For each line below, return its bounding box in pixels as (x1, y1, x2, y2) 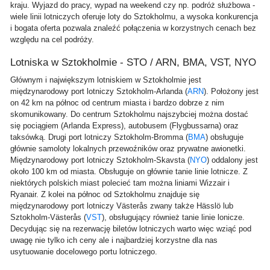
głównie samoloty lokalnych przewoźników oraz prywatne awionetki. (10, 144, 246, 153)
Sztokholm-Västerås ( (10, 213, 86, 222)
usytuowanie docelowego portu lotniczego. (10, 247, 157, 256)
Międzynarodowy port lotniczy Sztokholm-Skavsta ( (10, 155, 190, 165)
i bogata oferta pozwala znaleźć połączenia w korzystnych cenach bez (10, 24, 256, 33)
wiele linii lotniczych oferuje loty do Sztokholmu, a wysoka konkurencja (10, 12, 258, 21)
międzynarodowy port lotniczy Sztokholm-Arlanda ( (10, 87, 187, 96)
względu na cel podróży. (10, 35, 94, 44)
